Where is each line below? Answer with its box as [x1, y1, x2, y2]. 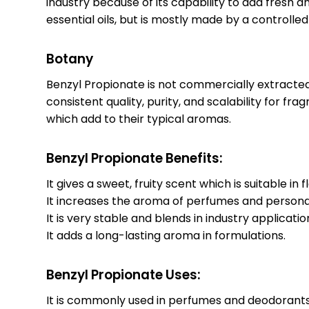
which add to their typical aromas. [46, 111, 232, 127]
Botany [46, 50, 94, 68]
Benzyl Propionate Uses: [46, 266, 201, 284]
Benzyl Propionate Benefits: [46, 149, 223, 168]
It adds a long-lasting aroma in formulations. [46, 228, 286, 243]
